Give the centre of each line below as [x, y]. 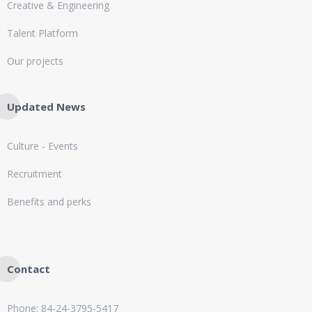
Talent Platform [42, 33]
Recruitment [34, 173]
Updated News [46, 106]
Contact [29, 268]
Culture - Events [42, 146]
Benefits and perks [49, 201]
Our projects [35, 61]
